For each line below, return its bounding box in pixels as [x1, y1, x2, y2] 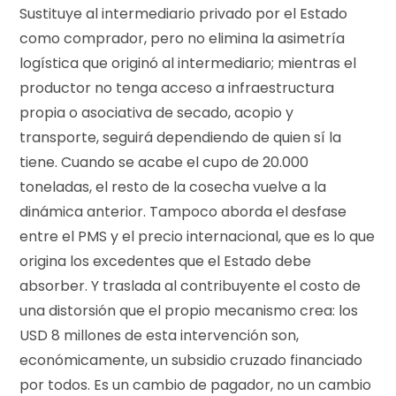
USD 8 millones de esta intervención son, [19, 324, 300, 346]
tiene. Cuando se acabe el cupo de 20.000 [19, 151, 309, 172]
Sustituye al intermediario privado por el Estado [19, 3, 348, 24]
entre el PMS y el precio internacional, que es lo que [19, 225, 376, 247]
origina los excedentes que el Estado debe [19, 250, 312, 271]
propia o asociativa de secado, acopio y [19, 102, 294, 123]
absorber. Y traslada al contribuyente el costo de [19, 275, 362, 296]
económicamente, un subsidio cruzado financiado [19, 349, 363, 370]
